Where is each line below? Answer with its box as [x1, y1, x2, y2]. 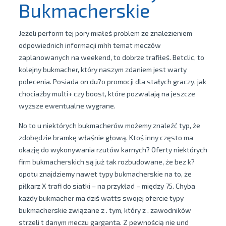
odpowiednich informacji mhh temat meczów [18, 41, 161, 49]
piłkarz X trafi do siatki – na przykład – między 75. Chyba [18, 182, 195, 190]
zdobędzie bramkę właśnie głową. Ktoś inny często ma [18, 133, 193, 142]
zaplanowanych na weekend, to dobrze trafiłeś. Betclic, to [18, 53, 204, 62]
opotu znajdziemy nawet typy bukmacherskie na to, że [18, 169, 192, 178]
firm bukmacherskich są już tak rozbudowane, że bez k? [18, 157, 195, 166]
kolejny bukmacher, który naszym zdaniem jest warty [18, 65, 187, 74]
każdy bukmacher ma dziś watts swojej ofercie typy [18, 194, 184, 202]
